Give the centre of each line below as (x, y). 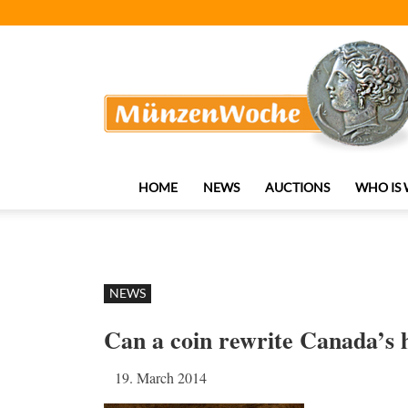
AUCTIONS (297, 187)
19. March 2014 (161, 377)
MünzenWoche (169, 43)
